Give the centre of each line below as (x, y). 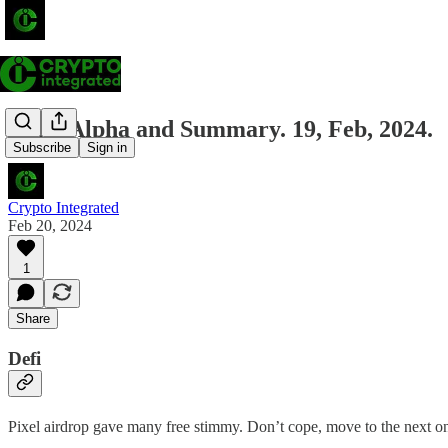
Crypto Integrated (63, 207)
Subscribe (42, 148)
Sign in (107, 148)
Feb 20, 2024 (50, 225)
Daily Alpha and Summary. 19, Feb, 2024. (220, 128)
